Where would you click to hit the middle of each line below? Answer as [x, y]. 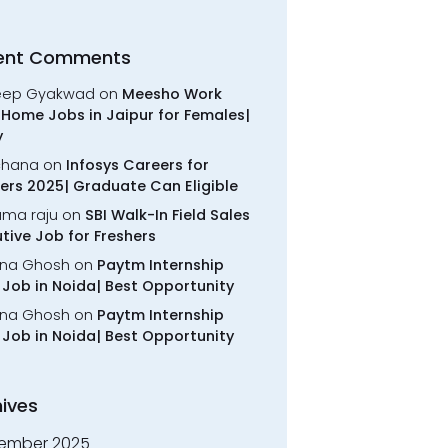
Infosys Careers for [137, 165]
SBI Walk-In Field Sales [167, 215]
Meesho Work [171, 94]
